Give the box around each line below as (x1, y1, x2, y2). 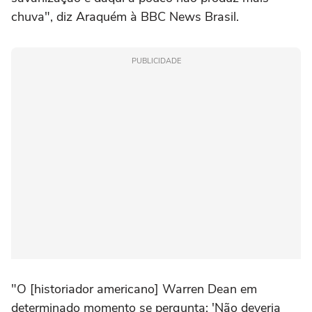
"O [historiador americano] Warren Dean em (11, 281, 257, 298)
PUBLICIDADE (131, 56, 181, 67)
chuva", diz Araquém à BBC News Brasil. (11, 8, 239, 26)
